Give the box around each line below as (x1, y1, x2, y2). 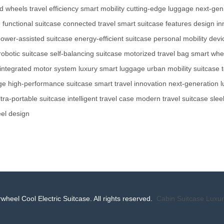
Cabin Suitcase (156, 194, 204, 202)
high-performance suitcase (8, 79, 92, 87)
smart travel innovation (94, 79, 166, 87)
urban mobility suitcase (147, 64, 219, 72)
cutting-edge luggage (126, 4, 193, 12)
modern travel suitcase (136, 94, 208, 102)
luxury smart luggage (78, 64, 145, 72)
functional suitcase (2, 19, 61, 27)
